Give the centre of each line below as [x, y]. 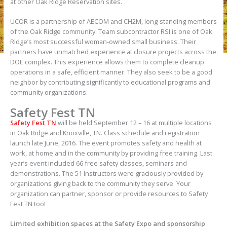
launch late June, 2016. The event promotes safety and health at [106, 143]
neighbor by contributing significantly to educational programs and [110, 82]
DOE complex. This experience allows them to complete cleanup [107, 62]
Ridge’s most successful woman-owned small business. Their [103, 42]
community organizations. [49, 92]
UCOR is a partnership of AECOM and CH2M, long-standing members [113, 22]
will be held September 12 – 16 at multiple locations [134, 122]
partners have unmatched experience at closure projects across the [113, 52]
